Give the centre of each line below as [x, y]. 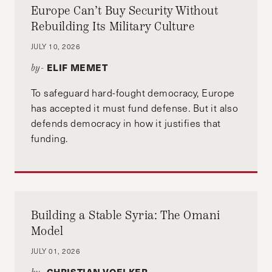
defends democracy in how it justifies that [126, 123]
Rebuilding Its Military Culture [113, 26]
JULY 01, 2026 [56, 251]
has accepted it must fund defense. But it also [135, 107]
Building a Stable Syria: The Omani [126, 216]
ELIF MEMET [77, 67]
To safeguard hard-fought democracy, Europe [133, 92]
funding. [49, 138]
